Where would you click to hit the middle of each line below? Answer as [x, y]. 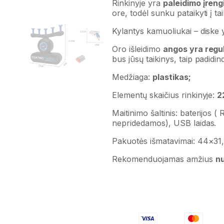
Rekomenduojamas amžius [164, 159]
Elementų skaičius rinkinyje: [165, 95]
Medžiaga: [132, 77]
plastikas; [171, 77]
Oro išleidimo [137, 49]
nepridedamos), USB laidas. [164, 123]
